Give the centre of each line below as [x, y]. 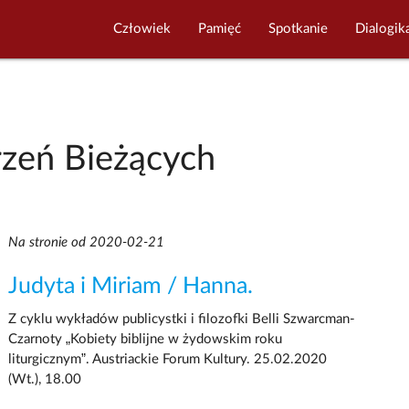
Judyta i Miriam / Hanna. [130, 286]
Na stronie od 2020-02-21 [86, 242]
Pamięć [220, 29]
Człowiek [142, 29]
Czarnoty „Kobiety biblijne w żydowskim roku [145, 339]
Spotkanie [299, 29]
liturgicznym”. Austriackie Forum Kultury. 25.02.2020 [167, 359]
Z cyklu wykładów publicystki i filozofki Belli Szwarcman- [181, 319]
